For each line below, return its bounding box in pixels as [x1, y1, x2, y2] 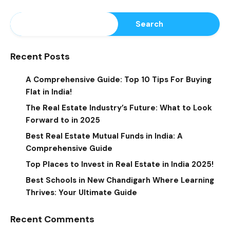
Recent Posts [10, 50, 70, 63]
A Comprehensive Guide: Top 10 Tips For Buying [26, 74, 212, 85]
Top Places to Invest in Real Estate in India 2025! [26, 159, 214, 170]
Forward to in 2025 [26, 115, 100, 126]
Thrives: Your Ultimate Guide [26, 187, 137, 198]
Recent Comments [10, 213, 94, 226]
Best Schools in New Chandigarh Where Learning [26, 175, 214, 186]
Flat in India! [26, 87, 72, 98]
